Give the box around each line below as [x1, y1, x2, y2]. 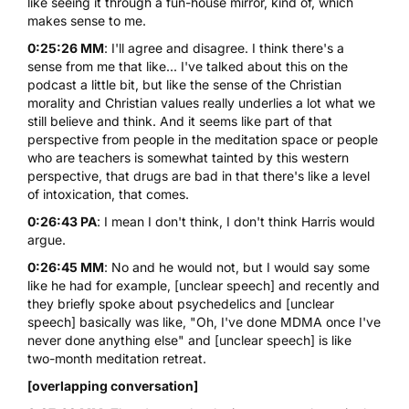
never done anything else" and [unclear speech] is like [27, 331, 351, 348]
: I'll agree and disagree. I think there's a [104, 39, 344, 56]
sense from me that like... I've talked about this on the [27, 58, 348, 74]
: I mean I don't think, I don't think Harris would [97, 213, 375, 229]
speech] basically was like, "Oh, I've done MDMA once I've [27, 313, 381, 330]
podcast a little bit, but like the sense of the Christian [27, 76, 341, 92]
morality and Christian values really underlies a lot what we [27, 94, 375, 110]
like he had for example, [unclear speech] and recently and [27, 277, 380, 293]
